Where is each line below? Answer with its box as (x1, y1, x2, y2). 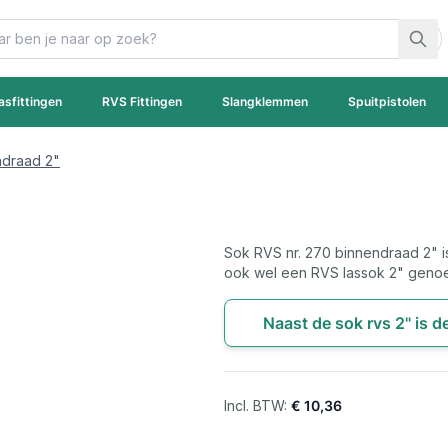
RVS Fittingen (102, 94, 182, 109)
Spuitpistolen (348, 94, 426, 109)
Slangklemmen (222, 94, 308, 109)
